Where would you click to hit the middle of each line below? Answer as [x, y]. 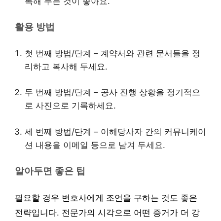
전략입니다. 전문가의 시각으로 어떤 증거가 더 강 [107, 213]
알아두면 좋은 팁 [50, 171]
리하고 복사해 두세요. [66, 66]
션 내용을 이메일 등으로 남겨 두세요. [95, 145]
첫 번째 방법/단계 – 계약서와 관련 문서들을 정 [112, 53]
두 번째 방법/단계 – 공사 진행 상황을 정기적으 [112, 92]
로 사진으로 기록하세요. [70, 106]
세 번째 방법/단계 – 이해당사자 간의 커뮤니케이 [115, 131]
